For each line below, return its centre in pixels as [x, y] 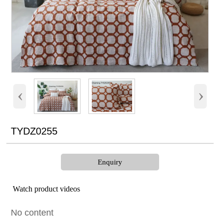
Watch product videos [47, 189]
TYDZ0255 [34, 131]
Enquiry [110, 162]
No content [32, 212]
